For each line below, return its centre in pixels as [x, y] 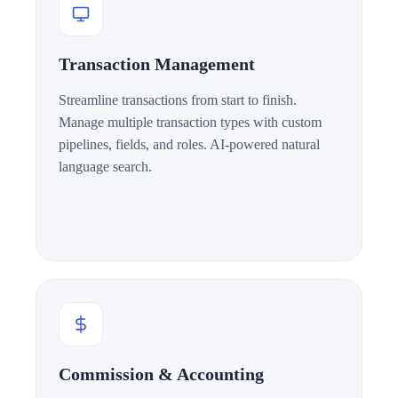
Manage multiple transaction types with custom [190, 123]
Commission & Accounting [161, 374]
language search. [105, 167]
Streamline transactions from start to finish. [178, 100]
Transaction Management [157, 64]
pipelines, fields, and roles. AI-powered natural [189, 145]
